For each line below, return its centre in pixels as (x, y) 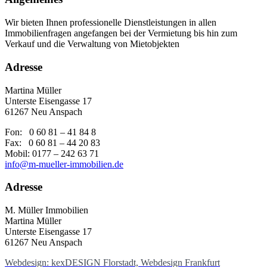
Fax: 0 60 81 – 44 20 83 (52, 142)
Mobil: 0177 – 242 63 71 (52, 153)
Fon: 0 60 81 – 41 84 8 (50, 132)
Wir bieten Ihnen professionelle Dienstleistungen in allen (111, 23)
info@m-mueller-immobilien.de (64, 164)
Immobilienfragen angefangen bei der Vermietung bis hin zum (121, 33)
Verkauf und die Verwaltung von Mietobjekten (92, 44)
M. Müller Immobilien (46, 210)
